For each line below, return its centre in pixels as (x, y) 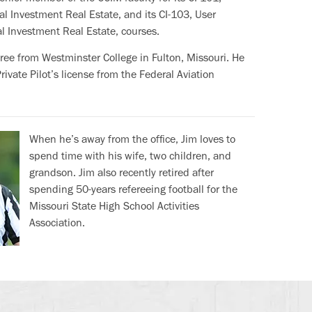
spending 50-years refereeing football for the (133, 189)
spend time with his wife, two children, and (130, 156)
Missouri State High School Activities (114, 206)
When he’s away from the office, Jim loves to (132, 139)
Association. (57, 223)
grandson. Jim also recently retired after (122, 172)
